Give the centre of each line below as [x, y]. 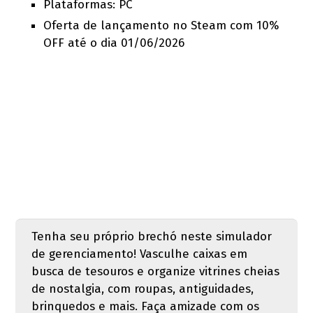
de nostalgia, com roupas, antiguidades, [142, 289]
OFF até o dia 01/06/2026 [114, 43]
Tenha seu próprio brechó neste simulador [151, 236]
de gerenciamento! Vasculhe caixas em [139, 254]
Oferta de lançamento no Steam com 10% [161, 25]
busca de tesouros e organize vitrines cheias [155, 271]
